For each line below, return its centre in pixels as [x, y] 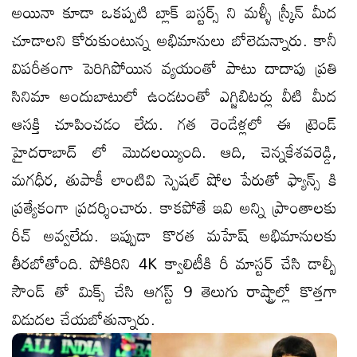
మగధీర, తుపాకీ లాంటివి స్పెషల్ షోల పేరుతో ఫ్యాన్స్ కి [175, 179]
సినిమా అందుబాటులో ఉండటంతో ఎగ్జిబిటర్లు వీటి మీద [175, 95]
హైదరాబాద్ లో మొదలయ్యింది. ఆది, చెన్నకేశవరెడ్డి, [175, 151]
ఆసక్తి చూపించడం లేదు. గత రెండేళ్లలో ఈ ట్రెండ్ [175, 123]
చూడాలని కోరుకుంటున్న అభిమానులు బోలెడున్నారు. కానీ [175, 39]
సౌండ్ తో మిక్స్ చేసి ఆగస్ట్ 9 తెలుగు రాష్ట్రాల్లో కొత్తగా [175, 290]
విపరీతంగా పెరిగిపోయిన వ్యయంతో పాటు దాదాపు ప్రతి [175, 67]
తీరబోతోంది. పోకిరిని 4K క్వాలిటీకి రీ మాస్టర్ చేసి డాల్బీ [175, 263]
